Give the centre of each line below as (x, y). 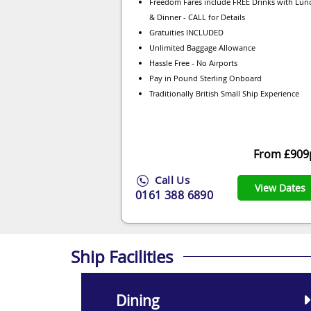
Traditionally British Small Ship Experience (224, 93)
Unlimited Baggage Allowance (202, 47)
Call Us (171, 179)
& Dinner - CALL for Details (197, 17)
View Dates (280, 188)
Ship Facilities (122, 257)
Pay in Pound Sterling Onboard (205, 78)
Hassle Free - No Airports (193, 62)
